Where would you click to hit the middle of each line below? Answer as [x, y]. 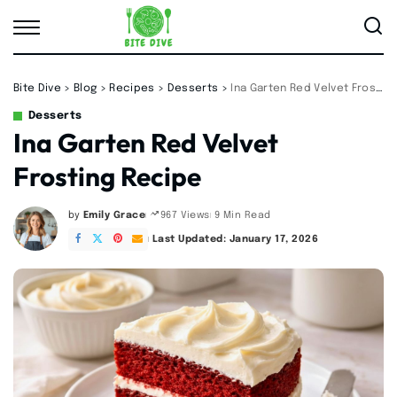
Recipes [132, 89]
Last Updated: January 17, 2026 [235, 239]
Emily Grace [114, 215]
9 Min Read [242, 215]
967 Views [185, 215]
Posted [86, 222]
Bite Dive [37, 89]
